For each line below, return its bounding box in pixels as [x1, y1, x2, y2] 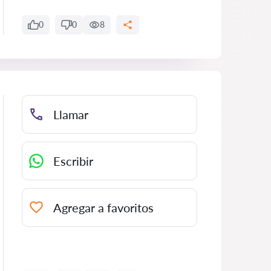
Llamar [53, 107, 88, 122]
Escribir [53, 154, 93, 168]
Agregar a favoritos [53, 200, 154, 215]
